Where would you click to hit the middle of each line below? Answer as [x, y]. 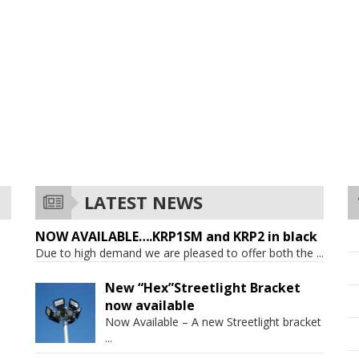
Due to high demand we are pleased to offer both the [176, 253]
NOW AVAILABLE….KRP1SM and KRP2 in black [176, 236]
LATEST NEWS [141, 202]
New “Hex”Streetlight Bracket [203, 288]
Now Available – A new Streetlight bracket [213, 322]
